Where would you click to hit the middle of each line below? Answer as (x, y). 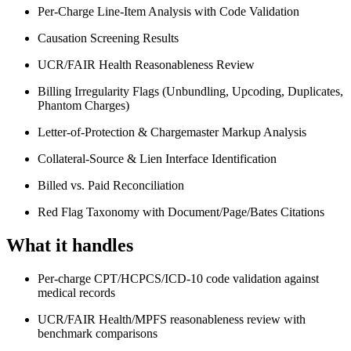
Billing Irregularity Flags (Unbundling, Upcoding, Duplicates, (190, 92)
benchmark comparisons (98, 333)
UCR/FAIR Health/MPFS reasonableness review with (172, 319)
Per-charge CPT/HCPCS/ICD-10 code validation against (178, 278)
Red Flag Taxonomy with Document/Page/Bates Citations (181, 212)
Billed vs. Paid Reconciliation (111, 186)
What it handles (70, 245)
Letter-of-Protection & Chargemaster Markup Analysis (172, 132)
